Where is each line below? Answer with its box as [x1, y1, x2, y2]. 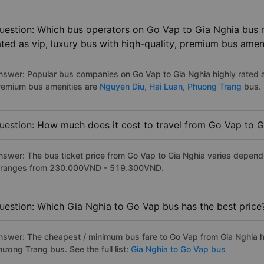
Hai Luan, [149, 81, 187, 92]
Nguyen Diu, [97, 81, 149, 92]
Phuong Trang [187, 81, 244, 92]
